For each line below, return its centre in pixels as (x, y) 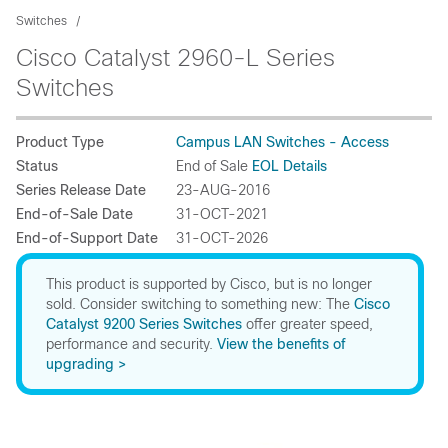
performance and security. (131, 344)
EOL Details (289, 166)
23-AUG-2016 (223, 190)
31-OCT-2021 (222, 214)
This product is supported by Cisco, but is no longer (209, 284)
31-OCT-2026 (222, 238)
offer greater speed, (307, 324)
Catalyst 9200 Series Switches (144, 324)
